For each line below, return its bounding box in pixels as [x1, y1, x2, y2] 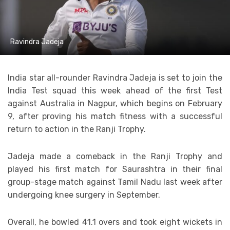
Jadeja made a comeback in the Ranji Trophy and [8, 151, 222, 162]
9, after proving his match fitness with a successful [8, 111, 222, 122]
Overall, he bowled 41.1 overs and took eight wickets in [8, 217, 222, 227]
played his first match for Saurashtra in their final [8, 164, 222, 175]
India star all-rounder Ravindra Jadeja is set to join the [8, 73, 222, 83]
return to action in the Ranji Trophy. [8, 124, 146, 135]
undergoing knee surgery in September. [8, 190, 160, 200]
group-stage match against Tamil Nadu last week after [8, 177, 222, 187]
